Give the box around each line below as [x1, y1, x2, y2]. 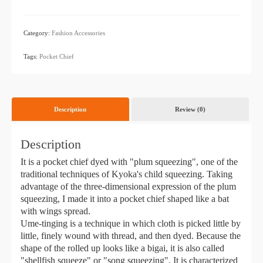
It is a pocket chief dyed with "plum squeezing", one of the [21, 156, 238, 167]
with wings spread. [21, 205, 90, 216]
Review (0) [174, 105, 205, 113]
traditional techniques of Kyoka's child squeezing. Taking [21, 168, 232, 179]
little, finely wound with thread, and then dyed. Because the [21, 230, 241, 241]
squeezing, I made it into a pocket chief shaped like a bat [21, 193, 229, 204]
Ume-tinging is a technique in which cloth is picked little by [21, 218, 241, 228]
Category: [23, 29, 52, 36]
